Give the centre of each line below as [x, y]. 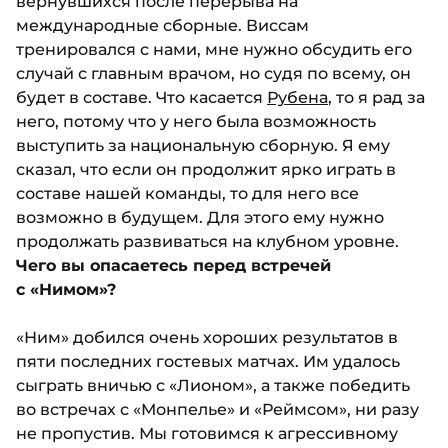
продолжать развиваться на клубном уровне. [207, 242]
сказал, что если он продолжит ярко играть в [206, 170]
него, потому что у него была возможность [196, 122]
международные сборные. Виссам [162, 26]
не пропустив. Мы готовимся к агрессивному [207, 434]
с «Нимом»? [66, 290]
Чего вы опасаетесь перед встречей [173, 266]
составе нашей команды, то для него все [187, 194]
